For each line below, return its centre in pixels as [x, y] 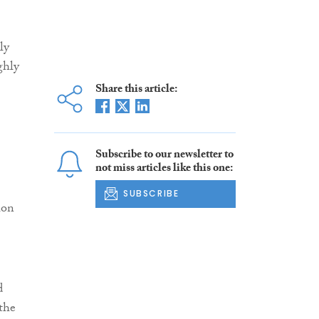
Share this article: [136, 90]
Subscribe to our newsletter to [164, 156]
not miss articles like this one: [164, 169]
